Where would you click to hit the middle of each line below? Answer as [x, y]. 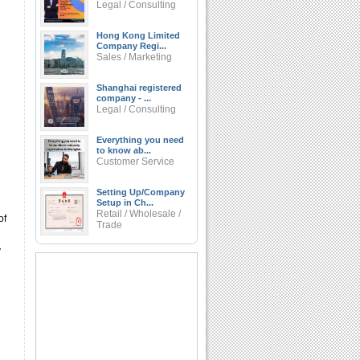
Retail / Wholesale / [139, 214]
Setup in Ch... [125, 202]
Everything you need [140, 140]
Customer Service [135, 162]
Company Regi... [131, 46]
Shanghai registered [139, 88]
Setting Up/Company [141, 192]
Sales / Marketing [134, 57]
